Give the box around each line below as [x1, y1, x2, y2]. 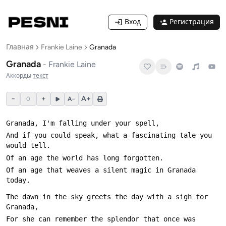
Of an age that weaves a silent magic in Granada [6, 165, 196, 174]
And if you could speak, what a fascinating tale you [6, 131, 212, 140]
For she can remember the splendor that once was [6, 214, 196, 223]
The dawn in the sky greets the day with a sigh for [6, 192, 208, 201]
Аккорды [6, 72, 31, 79]
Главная [6, 43, 34, 51]
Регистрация [169, 18, 214, 26]
